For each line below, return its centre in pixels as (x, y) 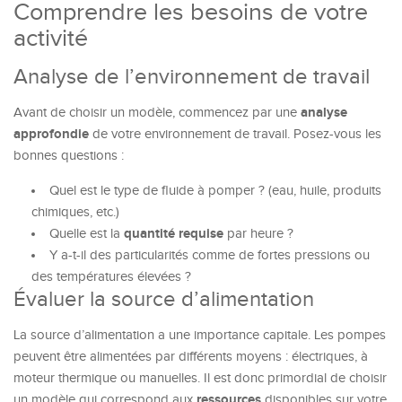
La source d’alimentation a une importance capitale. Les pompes (200, 335)
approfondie (51, 134)
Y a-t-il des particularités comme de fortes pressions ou (210, 255)
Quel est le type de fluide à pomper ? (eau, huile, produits (215, 191)
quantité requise (174, 234)
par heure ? (258, 234)
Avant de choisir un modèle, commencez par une (157, 113)
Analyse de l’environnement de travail (192, 77)
